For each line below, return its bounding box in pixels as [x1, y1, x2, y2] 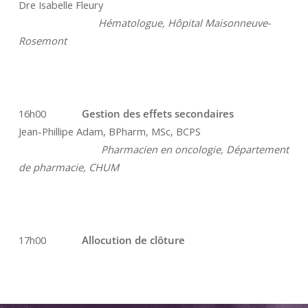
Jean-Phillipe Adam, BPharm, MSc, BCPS [18, 124, 201, 138]
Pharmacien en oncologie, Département [18, 142, 289, 156]
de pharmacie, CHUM [18, 159, 122, 174]
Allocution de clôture [67, 232, 185, 247]
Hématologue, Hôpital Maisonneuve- [18, 15, 271, 30]
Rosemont [18, 33, 69, 47]
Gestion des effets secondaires [76, 106, 234, 120]
